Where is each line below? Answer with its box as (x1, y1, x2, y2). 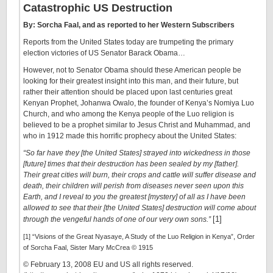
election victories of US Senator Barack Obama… (23, 49, 185, 57)
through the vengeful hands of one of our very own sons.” (23, 215, 213, 224)
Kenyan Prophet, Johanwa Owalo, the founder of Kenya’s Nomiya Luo (23, 99, 254, 107)
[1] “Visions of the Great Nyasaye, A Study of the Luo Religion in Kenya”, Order (23, 233, 255, 240)
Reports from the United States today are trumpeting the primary (23, 38, 233, 46)
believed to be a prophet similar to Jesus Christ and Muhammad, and (23, 121, 250, 129)
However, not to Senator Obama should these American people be (23, 66, 241, 74)
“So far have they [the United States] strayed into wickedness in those (23, 149, 250, 157)
